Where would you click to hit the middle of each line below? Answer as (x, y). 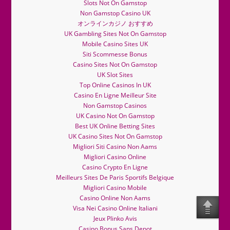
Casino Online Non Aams (115, 198)
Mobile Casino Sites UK (115, 44)
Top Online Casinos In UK (115, 85)
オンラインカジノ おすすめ (115, 24)
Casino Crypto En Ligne (115, 167)
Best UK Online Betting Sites (115, 126)
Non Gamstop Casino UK (115, 13)
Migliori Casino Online (115, 157)
